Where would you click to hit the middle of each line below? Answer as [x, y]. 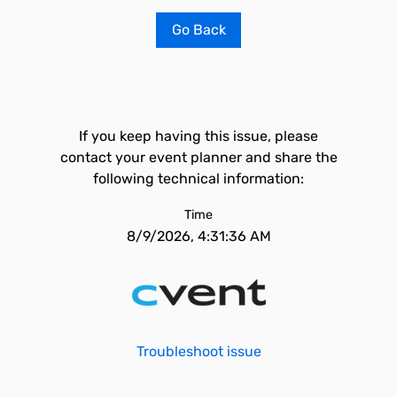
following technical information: [198, 179]
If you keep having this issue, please [198, 136]
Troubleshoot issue [198, 351]
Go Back [198, 30]
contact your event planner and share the [198, 157]
